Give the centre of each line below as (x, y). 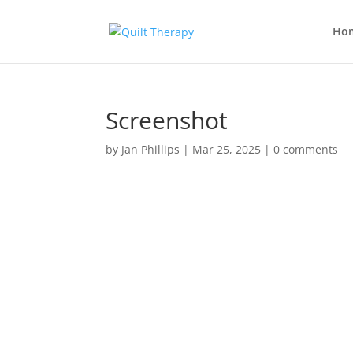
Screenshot (167, 120)
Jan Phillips (151, 149)
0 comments (306, 149)
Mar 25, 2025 (227, 149)
